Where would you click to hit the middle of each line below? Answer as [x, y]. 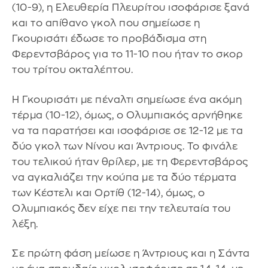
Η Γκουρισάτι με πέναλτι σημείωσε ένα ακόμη [127, 99]
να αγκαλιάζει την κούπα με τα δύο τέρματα [124, 177]
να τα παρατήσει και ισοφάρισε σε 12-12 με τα [127, 130]
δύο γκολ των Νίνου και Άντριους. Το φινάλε [125, 146]
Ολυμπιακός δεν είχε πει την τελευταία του [121, 208]
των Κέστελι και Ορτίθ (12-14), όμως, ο [108, 193]
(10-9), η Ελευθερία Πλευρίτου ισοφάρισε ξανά [131, 8]
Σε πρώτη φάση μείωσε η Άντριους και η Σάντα [131, 254]
